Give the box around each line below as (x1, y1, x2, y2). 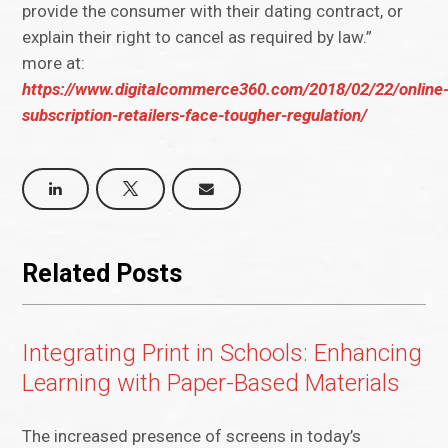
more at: (22, 53, 90, 74)
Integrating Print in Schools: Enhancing (22, 339, 423, 368)
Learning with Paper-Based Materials (22, 369, 401, 398)
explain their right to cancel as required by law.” (22, 27, 373, 48)
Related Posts (22, 259, 183, 288)
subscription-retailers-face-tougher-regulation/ (22, 105, 368, 126)
